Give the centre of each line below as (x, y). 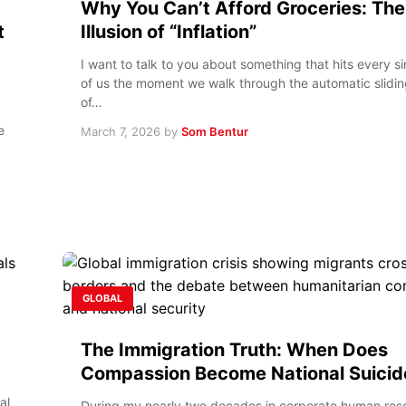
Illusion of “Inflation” (169, 31)
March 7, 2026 (121, 131)
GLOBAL (102, 298)
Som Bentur (215, 131)
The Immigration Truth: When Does (234, 349)
